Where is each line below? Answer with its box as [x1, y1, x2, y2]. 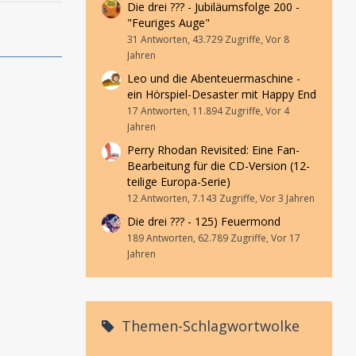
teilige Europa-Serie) [127, 174, 230, 189]
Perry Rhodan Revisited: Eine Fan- [127, 142, 300, 157]
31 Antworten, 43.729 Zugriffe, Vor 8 [127, 33, 289, 46]
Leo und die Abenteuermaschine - [127, 71, 300, 86]
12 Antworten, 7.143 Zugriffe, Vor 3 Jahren [127, 192, 315, 205]
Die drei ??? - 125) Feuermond [127, 214, 281, 229]
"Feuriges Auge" [127, 15, 210, 30]
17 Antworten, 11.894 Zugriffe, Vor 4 [127, 104, 289, 118]
